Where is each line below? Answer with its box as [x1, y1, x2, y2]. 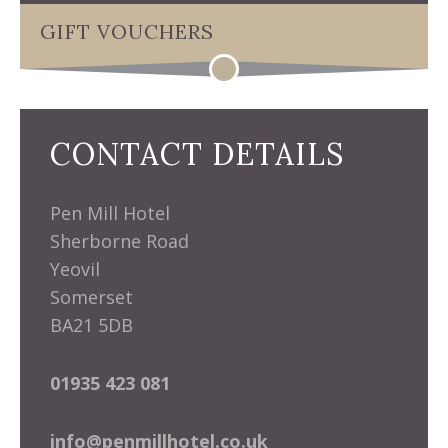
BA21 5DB [50, 313, 133, 337]
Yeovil [50, 257, 100, 281]
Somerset [50, 285, 133, 309]
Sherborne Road [50, 229, 189, 253]
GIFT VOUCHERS [40, 19, 214, 44]
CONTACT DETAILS [50, 135, 344, 173]
